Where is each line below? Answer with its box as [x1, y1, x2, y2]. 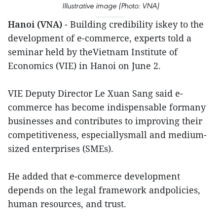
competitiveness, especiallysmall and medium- [8, 129, 207, 141]
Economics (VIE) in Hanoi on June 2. [8, 60, 161, 72]
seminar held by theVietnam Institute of [8, 46, 178, 58]
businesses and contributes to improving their [8, 115, 202, 127]
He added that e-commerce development [8, 170, 180, 182]
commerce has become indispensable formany [8, 101, 206, 113]
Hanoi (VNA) [8, 18, 65, 30]
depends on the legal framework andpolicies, [8, 184, 200, 196]
